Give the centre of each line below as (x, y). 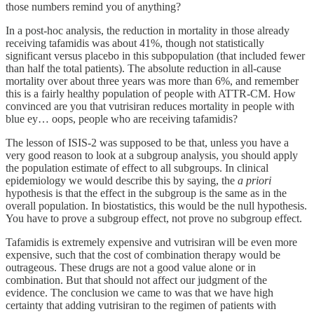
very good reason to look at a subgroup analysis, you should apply (152, 155)
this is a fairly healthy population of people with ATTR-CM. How (151, 93)
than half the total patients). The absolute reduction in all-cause (143, 68)
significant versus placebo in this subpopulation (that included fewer (155, 55)
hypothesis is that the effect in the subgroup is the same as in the (146, 193)
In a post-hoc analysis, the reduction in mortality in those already (148, 30)
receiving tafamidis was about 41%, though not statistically (135, 43)
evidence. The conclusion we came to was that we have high (139, 292)
